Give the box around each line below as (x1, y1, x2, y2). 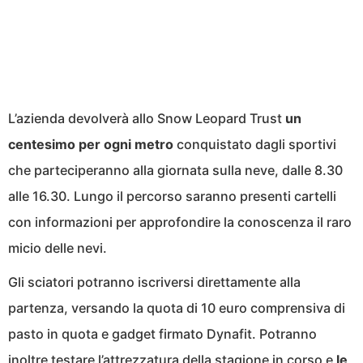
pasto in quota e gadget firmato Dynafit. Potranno (8, 326, 317, 343)
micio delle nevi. (8, 240, 107, 257)
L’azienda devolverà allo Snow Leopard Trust (8, 110, 285, 127)
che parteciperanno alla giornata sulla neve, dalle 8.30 (8, 162, 343, 179)
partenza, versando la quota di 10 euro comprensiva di (8, 300, 345, 317)
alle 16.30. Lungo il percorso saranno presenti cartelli (8, 188, 336, 205)
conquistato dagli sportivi (173, 136, 336, 153)
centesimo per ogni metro (8, 136, 173, 153)
